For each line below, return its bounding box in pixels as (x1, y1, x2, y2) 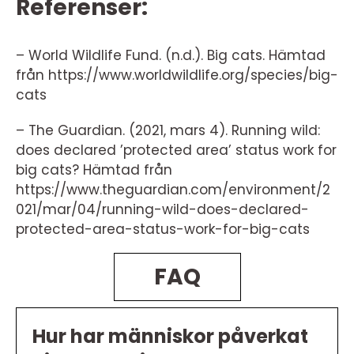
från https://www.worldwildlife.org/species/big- (16, 65, 338, 85)
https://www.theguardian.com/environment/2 (16, 179, 330, 199)
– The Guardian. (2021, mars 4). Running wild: (16, 120, 320, 140)
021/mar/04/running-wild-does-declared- (16, 199, 309, 219)
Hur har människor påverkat (32, 322, 308, 349)
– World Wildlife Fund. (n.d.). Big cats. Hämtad (16, 45, 326, 65)
